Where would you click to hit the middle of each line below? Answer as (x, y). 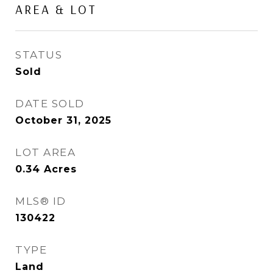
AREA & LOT (56, 9)
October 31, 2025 (63, 120)
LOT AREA (45, 152)
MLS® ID (41, 201)
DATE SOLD (50, 104)
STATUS (39, 55)
